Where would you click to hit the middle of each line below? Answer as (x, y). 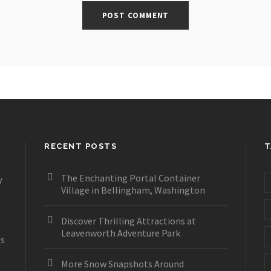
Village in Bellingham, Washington (133, 190)
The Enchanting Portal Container (131, 178)
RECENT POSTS (81, 146)
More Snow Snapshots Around (123, 264)
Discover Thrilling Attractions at (129, 221)
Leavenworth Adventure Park (121, 233)
